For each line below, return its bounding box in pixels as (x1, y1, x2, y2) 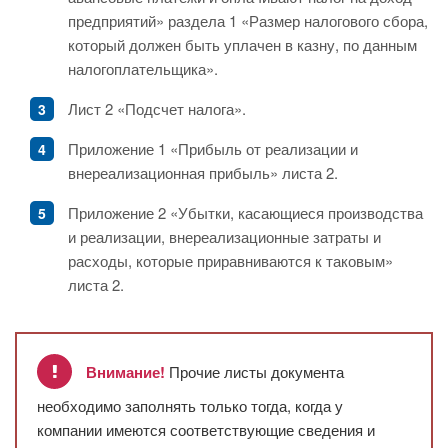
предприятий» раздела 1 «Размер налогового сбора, (68, 10, 428, 32)
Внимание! (86, 361, 165, 384)
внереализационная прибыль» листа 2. (68, 162, 338, 184)
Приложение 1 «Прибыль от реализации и (68, 138, 358, 160)
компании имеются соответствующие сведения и (37, 419, 375, 441)
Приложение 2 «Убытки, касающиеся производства (68, 202, 423, 224)
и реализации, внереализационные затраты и (68, 226, 381, 248)
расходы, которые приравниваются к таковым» (68, 250, 393, 272)
